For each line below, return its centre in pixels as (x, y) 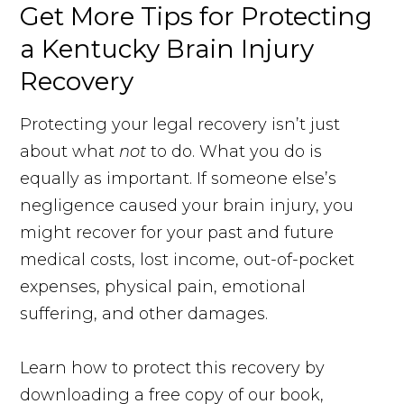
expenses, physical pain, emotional (163, 287)
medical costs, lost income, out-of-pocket (188, 260)
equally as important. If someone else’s (179, 179)
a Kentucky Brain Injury (167, 49)
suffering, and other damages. (144, 314)
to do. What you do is (237, 152)
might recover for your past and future (177, 233)
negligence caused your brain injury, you (187, 206)
